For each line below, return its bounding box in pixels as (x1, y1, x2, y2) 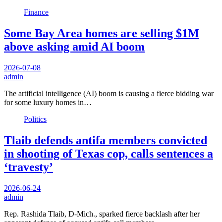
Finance (24, 8, 49, 17)
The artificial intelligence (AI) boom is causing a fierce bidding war (4, 89, 214, 98)
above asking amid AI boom (4, 40, 145, 54)
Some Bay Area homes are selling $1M (4, 27, 199, 40)
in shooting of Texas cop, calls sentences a (4, 147, 213, 161)
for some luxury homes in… (4, 98, 92, 107)
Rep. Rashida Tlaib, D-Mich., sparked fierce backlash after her (4, 209, 200, 218)
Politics (24, 115, 47, 124)
